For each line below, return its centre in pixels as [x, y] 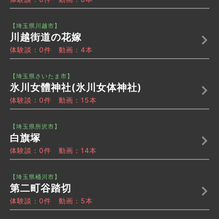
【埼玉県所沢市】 [35, 127]
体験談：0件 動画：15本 [53, 100]
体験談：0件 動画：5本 [51, 201]
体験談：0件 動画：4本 [51, 50]
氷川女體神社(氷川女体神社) [76, 88]
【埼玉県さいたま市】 [42, 76]
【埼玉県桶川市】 [35, 177]
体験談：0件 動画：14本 [53, 151]
